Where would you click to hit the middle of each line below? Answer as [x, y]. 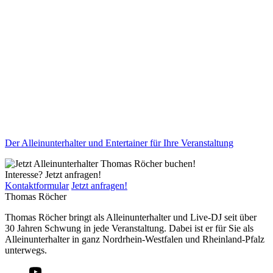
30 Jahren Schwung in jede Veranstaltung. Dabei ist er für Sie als [129, 228]
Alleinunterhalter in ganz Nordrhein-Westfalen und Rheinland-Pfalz [135, 239]
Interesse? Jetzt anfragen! [53, 174]
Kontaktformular [37, 185]
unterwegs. [26, 250]
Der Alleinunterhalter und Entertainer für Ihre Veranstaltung [119, 143]
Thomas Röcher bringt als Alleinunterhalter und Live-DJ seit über [131, 217]
